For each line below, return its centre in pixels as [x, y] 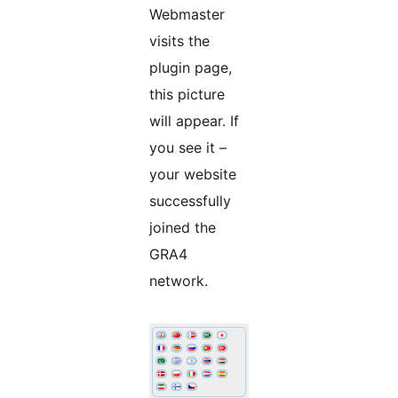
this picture [187, 95]
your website [193, 175]
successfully [190, 201]
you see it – [188, 148]
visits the [179, 41]
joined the [183, 228]
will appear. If [194, 121]
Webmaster [187, 15]
